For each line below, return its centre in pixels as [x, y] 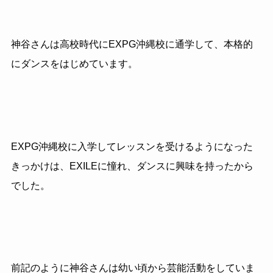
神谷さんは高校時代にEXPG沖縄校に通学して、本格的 [132, 44]
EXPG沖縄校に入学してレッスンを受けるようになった [132, 146]
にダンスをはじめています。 [74, 63]
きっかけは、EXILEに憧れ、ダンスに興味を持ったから [132, 166]
